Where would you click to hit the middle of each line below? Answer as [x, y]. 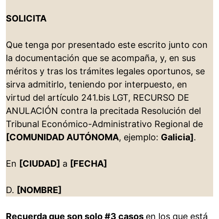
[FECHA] [88, 164]
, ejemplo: [140, 137]
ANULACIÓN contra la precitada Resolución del [103, 111]
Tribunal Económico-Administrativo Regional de [104, 124]
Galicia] [177, 137]
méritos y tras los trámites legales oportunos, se [105, 71]
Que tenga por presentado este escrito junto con [107, 45]
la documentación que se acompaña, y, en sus [101, 58]
